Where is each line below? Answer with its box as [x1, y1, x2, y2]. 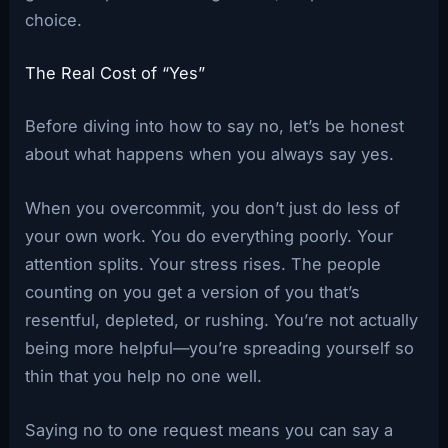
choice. [25, 10, 83, 31]
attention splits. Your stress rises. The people [25, 254, 382, 275]
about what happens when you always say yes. [25, 143, 395, 164]
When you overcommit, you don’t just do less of [25, 198, 401, 219]
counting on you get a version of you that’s [25, 282, 361, 303]
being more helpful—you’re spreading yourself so [25, 338, 415, 359]
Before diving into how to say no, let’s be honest [25, 115, 405, 136]
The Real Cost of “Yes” [25, 63, 206, 84]
